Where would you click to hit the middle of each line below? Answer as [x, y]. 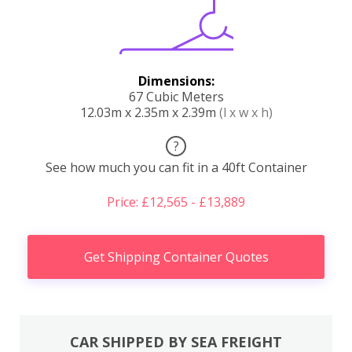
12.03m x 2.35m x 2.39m [149, 112]
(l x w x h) [246, 112]
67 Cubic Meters [176, 96]
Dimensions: [176, 81]
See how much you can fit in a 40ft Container [176, 167]
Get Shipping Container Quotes [176, 257]
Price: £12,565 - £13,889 [176, 202]
